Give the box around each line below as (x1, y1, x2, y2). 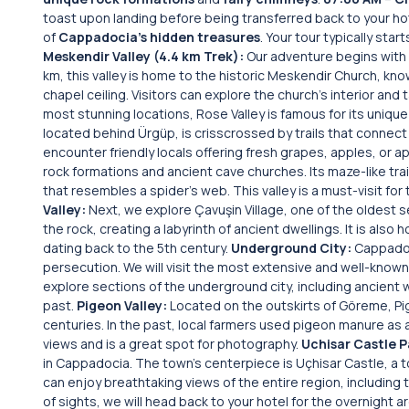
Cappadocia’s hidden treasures (58, 28, 260, 46)
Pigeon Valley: (77, 297, 170, 314)
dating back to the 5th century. (43, 239, 231, 257)
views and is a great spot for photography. (43, 335, 301, 352)
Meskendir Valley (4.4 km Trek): (43, 47, 246, 65)
